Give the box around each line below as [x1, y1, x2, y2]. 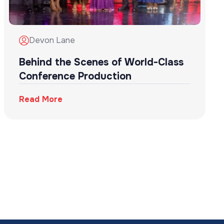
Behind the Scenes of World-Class [18, 56, 183, 69]
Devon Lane [28, 35, 75, 46]
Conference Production [18, 70, 131, 83]
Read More [18, 94, 62, 105]
